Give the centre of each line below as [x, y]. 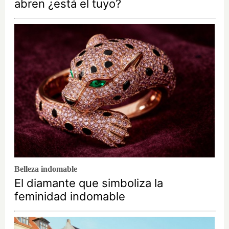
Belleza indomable [46, 169]
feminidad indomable [70, 196]
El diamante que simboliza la [89, 183]
